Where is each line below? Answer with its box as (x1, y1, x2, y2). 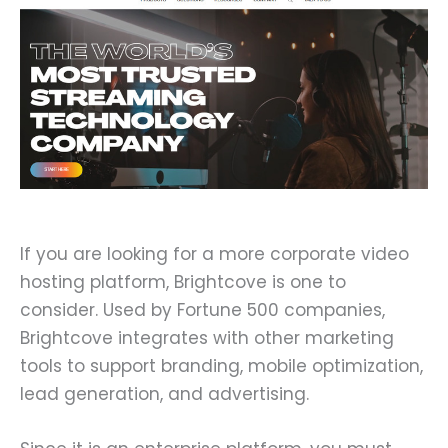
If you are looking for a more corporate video (20, 241, 409, 266)
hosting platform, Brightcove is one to (20, 269, 346, 294)
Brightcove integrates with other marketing (20, 325, 394, 350)
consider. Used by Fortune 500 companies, (20, 297, 385, 322)
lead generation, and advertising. (20, 381, 309, 406)
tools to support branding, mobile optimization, (20, 353, 423, 378)
